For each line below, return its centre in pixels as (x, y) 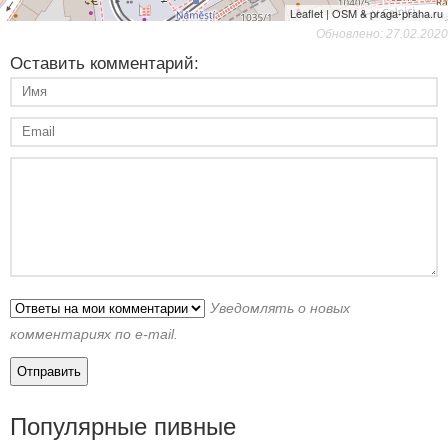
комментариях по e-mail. (94, 333)
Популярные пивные (123, 426)
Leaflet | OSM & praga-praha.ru (366, 12)
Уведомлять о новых (280, 307)
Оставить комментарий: (104, 63)
